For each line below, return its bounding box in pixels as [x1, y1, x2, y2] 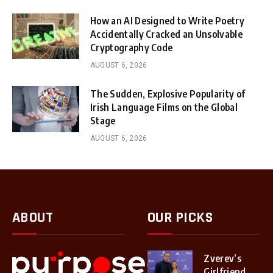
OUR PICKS [147, 208, 213, 227]
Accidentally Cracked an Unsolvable [90, 27, 243, 40]
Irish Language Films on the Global [90, 101, 238, 113]
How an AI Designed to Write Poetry [90, 14, 244, 27]
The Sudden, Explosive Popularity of [90, 87, 246, 100]
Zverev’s [204, 252, 241, 264]
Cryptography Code [90, 41, 173, 54]
